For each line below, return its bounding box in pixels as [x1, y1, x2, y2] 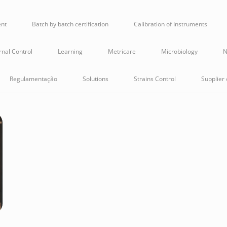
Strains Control [133, 74, 176, 83]
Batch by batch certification [32, 20, 108, 28]
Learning [58, 47, 83, 56]
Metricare [108, 47, 136, 56]
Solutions [82, 74, 108, 83]
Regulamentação [9, 74, 57, 83]
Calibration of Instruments [134, 20, 207, 28]
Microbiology [161, 47, 198, 56]
